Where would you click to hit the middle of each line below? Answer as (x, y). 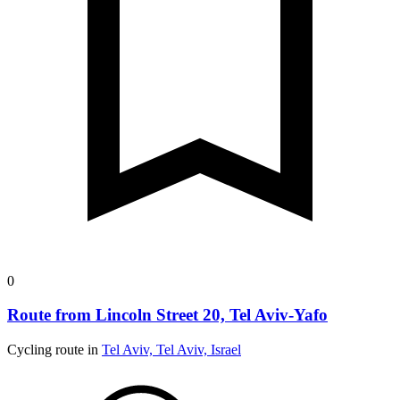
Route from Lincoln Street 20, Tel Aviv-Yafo (167, 315)
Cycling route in (54, 350)
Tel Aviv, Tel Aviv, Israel (171, 350)
